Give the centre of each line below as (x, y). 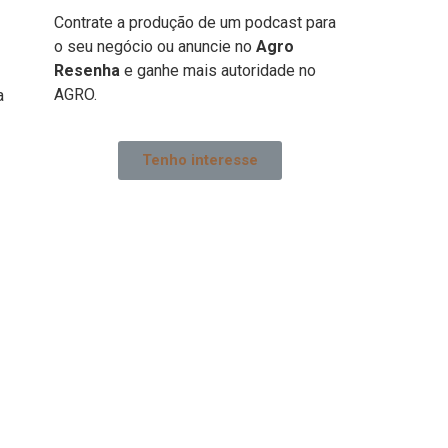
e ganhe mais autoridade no (218, 70)
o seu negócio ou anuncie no (155, 46)
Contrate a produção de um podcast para (195, 22)
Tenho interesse (200, 160)
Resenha (87, 70)
